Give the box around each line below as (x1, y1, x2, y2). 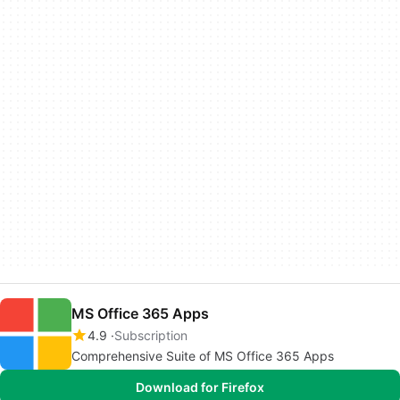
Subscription (114, 327, 187, 343)
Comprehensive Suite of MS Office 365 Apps (71, 347, 334, 363)
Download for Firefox (136, 379, 264, 395)
